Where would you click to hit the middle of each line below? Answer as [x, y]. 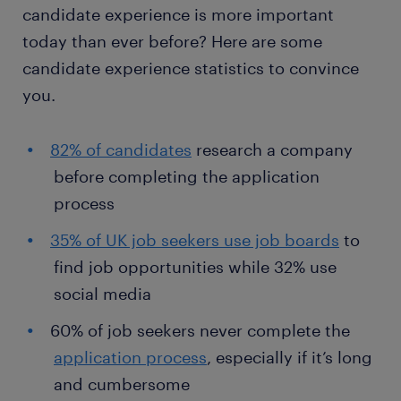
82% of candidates [121, 149]
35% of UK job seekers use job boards [195, 240]
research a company [272, 149]
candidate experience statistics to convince [191, 68]
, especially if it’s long [290, 357]
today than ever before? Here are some [172, 41]
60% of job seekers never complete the [200, 330]
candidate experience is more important [178, 14]
